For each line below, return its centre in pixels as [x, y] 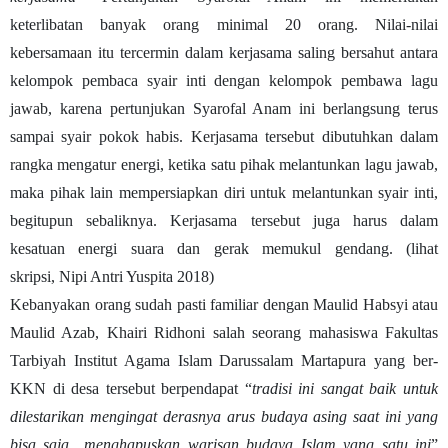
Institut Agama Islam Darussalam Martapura [220, 360]
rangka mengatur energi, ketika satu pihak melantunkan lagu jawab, [224, 164]
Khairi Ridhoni [156, 332]
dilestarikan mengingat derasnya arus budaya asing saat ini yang [224, 416]
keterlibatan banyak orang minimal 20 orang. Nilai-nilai [224, 24]
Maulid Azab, [58, 332]
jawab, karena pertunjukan [101, 108]
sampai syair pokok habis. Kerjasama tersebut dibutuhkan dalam [224, 136]
